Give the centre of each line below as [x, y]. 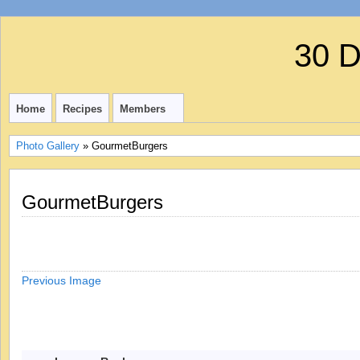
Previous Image [61, 280]
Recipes [82, 109]
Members [143, 109]
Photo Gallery [48, 146]
